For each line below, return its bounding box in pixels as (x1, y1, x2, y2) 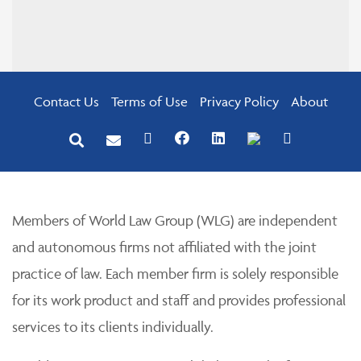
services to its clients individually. (12, 318, 214, 336)
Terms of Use (110, 93, 188, 110)
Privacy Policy (199, 93, 279, 110)
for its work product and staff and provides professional (12, 292, 346, 309)
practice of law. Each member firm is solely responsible (12, 265, 338, 283)
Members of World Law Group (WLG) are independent (12, 212, 338, 230)
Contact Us (33, 93, 99, 110)
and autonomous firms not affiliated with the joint (12, 239, 317, 256)
